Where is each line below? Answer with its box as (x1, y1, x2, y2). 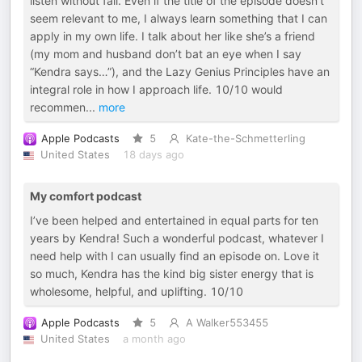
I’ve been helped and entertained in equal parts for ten (30, 213, 318, 228)
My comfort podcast (30, 189, 141, 204)
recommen (30, 100, 86, 115)
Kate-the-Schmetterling (185, 133, 305, 145)
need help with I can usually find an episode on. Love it (30, 249, 319, 263)
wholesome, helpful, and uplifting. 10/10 (30, 284, 243, 299)
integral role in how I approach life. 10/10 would (30, 82, 283, 97)
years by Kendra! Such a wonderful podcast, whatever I (30, 231, 324, 246)
